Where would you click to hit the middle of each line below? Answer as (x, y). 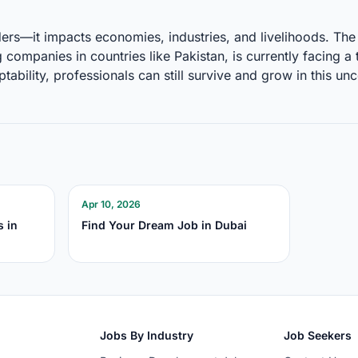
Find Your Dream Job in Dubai (165, 225)
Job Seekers (318, 336)
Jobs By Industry (146, 336)
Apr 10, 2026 (111, 205)
